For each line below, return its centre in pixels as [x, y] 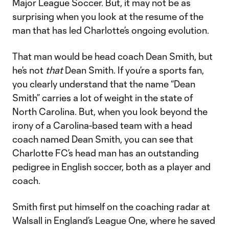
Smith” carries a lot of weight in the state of [102, 98]
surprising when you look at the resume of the [108, 16]
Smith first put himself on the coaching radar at [111, 207]
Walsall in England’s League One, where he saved [114, 220]
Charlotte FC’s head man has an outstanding [106, 153]
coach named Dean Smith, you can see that [103, 139]
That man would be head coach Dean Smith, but [112, 56]
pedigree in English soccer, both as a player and [111, 167]
